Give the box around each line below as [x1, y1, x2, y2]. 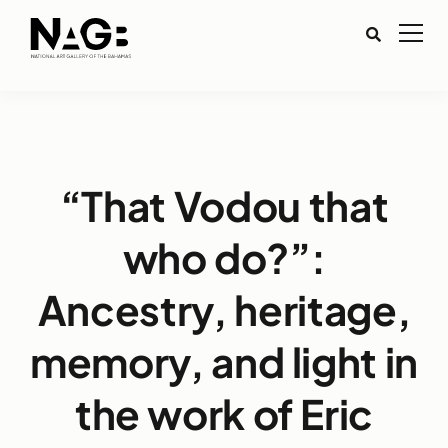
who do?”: [122, 232, 326, 283]
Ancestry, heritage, [37, 284, 411, 335]
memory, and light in [29, 336, 418, 387]
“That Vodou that [59, 180, 389, 231]
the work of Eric [74, 388, 374, 439]
